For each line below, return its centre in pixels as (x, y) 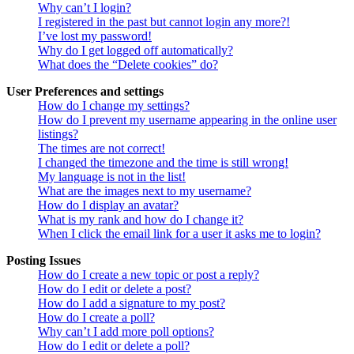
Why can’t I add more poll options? (126, 331)
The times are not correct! (102, 148)
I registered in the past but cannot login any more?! (164, 21)
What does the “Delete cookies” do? (128, 64)
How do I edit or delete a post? (115, 288)
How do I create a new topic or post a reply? (149, 274)
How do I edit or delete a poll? (114, 345)
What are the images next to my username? (145, 190)
